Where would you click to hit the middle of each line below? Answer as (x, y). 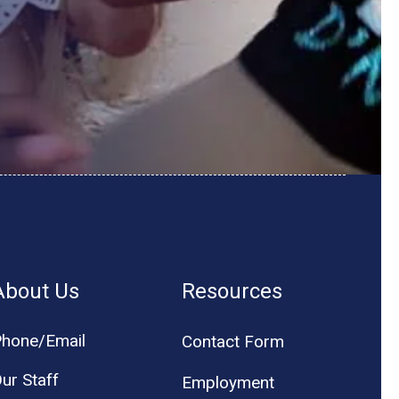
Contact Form (232, 342)
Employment (228, 383)
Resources (232, 292)
